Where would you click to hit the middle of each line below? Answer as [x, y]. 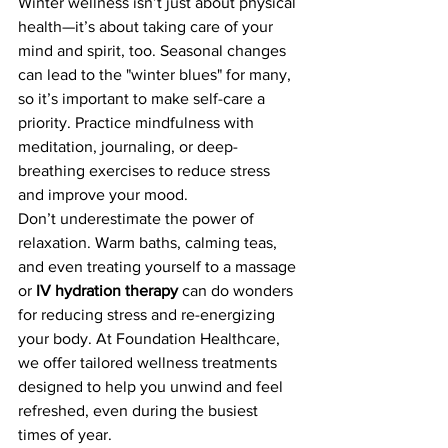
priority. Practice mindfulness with [138, 122]
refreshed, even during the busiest [140, 410]
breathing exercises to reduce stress [146, 170]
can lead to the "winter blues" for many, [156, 74]
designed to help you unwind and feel [152, 386]
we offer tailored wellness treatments [149, 362]
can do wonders [237, 290]
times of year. [65, 434]
